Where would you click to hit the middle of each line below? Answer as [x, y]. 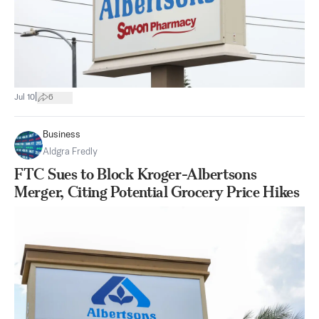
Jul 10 [25, 97]
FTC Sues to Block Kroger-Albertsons [136, 174]
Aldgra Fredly [70, 152]
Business [62, 135]
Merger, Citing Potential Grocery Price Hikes [157, 192]
